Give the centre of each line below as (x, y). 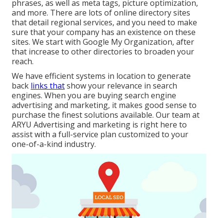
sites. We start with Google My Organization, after (103, 42)
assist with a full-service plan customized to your (100, 135)
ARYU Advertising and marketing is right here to (99, 125)
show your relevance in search (121, 86)
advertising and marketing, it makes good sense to (104, 105)
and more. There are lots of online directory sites (101, 13)
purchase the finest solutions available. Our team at (106, 115)
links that (48, 86)
